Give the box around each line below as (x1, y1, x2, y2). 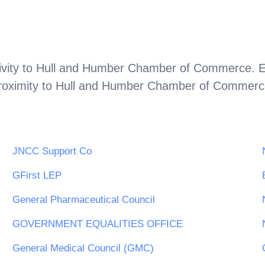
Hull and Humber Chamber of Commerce (36, 61, 251, 75)
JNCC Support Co (12, 146, 92, 157)
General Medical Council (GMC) (12, 243, 154, 254)
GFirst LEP (12, 170, 62, 182)
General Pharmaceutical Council (12, 194, 155, 206)
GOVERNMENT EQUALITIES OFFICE (12, 218, 183, 230)
